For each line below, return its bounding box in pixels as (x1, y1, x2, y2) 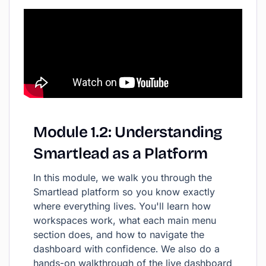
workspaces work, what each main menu (33, 214, 216, 226)
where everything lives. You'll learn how (33, 200, 211, 212)
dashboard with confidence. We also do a (33, 243, 220, 255)
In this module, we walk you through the (33, 172, 212, 183)
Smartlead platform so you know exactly (33, 186, 215, 198)
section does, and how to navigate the (33, 229, 204, 240)
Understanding (115, 123, 223, 141)
